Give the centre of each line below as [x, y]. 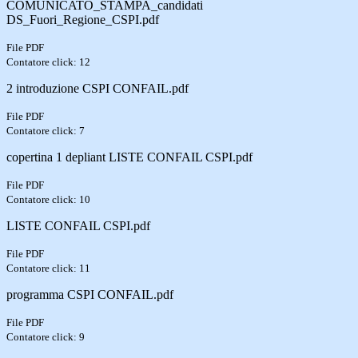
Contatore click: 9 [46, 336]
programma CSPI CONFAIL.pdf [90, 294]
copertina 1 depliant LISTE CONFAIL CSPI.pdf [129, 157]
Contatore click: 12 [48, 62]
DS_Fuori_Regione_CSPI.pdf [83, 19]
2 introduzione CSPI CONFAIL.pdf [97, 88]
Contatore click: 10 [48, 199]
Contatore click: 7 [46, 130]
